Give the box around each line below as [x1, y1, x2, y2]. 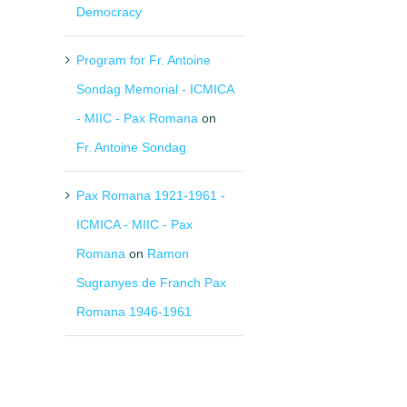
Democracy [76, 4, 143, 19]
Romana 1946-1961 [76, 303, 193, 319]
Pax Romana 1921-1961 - [76, 187, 226, 203]
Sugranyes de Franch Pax [76, 274, 227, 290]
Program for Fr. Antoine [76, 52, 212, 67]
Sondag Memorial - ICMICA [76, 81, 234, 96]
